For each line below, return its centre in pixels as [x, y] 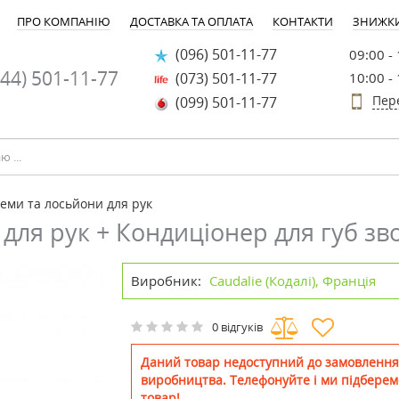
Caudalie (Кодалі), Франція [293, 281]
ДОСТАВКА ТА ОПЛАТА [191, 21]
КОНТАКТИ [303, 21]
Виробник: [167, 281]
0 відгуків [238, 327]
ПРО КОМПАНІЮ [64, 21]
